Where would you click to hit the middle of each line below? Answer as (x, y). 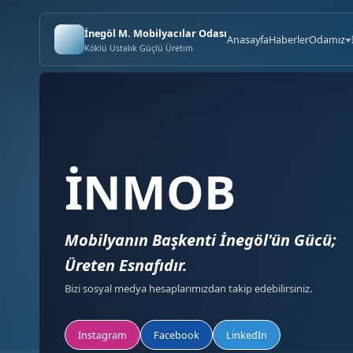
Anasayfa (248, 39)
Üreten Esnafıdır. (126, 265)
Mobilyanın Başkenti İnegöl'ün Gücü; (201, 240)
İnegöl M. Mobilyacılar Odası (156, 33)
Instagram (102, 334)
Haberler (289, 39)
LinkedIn (247, 334)
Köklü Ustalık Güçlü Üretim (139, 48)
